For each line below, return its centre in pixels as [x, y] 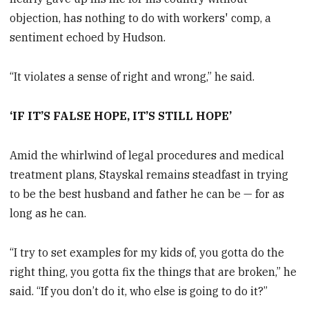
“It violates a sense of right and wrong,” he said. [132, 77]
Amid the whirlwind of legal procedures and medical [147, 155]
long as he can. [48, 213]
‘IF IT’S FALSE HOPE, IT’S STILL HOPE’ [121, 116]
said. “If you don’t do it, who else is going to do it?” [139, 291]
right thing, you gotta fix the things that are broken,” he [153, 271]
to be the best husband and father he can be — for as [147, 193]
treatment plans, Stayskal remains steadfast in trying [149, 174]
